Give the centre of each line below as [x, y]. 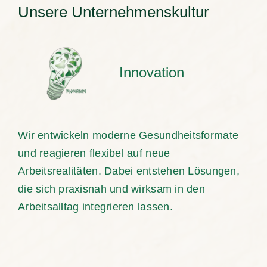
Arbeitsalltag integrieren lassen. [95, 207]
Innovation [151, 72]
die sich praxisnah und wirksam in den [111, 189]
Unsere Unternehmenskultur [113, 12]
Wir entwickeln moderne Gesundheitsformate [128, 135]
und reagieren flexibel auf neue [94, 153]
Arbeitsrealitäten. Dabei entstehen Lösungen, [128, 171]
